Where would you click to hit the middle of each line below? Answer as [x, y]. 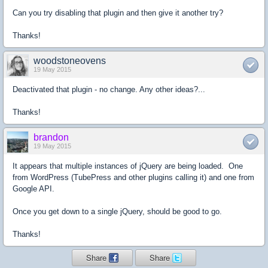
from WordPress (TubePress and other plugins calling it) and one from [133, 177]
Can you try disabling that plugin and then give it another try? [118, 13]
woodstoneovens [70, 61]
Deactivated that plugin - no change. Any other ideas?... [109, 89]
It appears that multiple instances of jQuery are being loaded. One [128, 166]
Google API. [33, 189]
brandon [51, 137]
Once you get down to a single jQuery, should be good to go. [117, 211]
